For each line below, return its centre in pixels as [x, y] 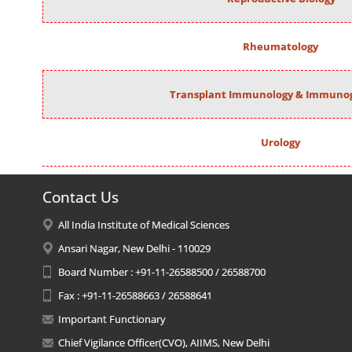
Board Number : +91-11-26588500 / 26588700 [161, 272]
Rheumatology [280, 46]
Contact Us [80, 197]
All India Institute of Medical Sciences [143, 225]
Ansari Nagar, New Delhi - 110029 [134, 248]
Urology [280, 142]
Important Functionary [112, 319]
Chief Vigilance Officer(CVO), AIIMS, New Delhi [163, 343]
